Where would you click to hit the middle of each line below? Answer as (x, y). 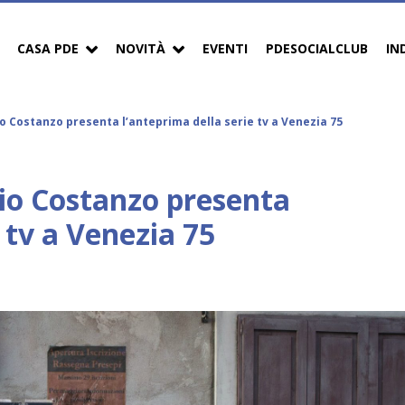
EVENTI (225, 48)
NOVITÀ (141, 48)
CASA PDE (48, 48)
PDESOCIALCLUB (317, 48)
